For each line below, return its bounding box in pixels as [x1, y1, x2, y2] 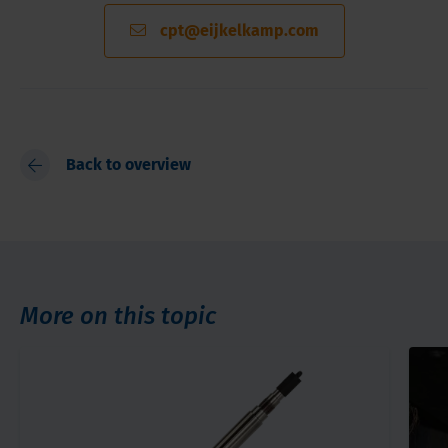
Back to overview [66, 155, 191, 175]
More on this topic [20, 302, 216, 331]
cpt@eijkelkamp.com [159, 21, 319, 41]
